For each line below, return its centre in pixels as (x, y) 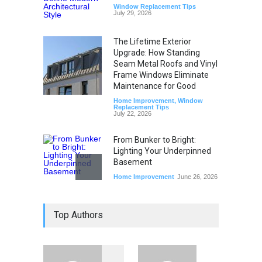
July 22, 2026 (132, 114)
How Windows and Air (153, 214)
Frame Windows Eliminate (161, 75)
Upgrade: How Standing (157, 53)
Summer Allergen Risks (157, 237)
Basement (133, 162)
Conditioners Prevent (152, 225)
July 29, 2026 (132, 13)
